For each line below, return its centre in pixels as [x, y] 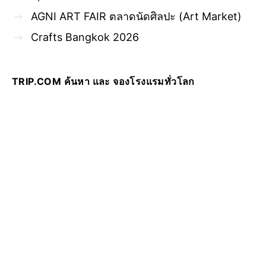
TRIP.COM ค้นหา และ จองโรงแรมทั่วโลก [103, 82]
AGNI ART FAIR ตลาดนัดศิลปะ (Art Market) [138, 17]
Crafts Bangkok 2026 [86, 37]
